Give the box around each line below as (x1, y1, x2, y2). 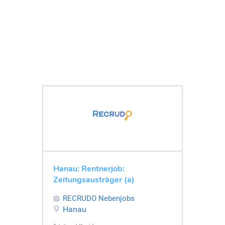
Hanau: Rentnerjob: (53, 163, 125, 174)
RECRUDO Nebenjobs (63, 193, 135, 203)
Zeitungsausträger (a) (53, 174, 135, 185)
